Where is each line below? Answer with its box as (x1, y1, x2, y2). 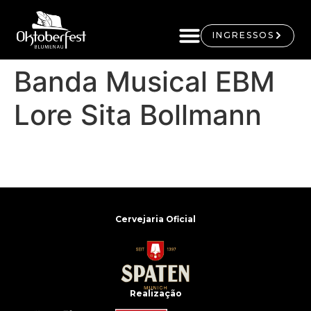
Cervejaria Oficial (115, 214, 196, 225)
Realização (129, 288, 182, 299)
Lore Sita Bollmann (14, 98, 262, 133)
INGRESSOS (212, 29, 274, 40)
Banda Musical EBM (14, 65, 275, 99)
